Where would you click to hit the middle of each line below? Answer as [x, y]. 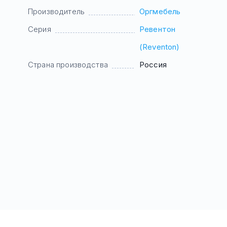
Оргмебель [160, 11]
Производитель [56, 11]
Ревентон [158, 29]
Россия [153, 65]
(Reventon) [160, 47]
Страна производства [68, 65]
